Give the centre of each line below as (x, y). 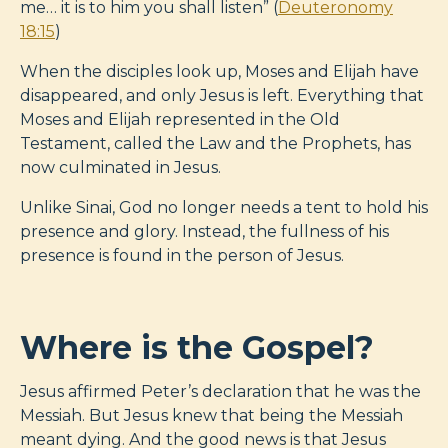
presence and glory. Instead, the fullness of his (204, 231)
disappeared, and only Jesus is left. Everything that (222, 95)
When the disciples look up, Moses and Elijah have (219, 71)
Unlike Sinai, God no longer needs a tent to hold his (224, 207)
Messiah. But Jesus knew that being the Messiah (211, 415)
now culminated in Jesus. (120, 167)
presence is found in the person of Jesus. (182, 255)
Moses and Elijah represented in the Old (180, 119)
